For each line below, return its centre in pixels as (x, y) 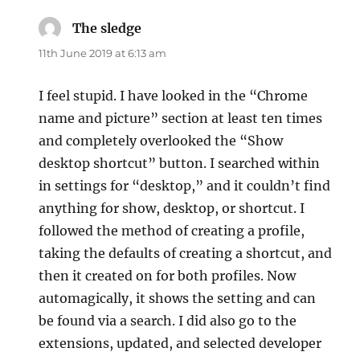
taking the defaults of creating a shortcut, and (186, 253)
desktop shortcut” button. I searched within (180, 163)
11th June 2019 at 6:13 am (103, 53)
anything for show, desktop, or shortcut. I (172, 208)
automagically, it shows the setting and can (178, 298)
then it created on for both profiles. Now (168, 275)
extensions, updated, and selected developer (180, 343)
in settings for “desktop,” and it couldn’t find (185, 185)
